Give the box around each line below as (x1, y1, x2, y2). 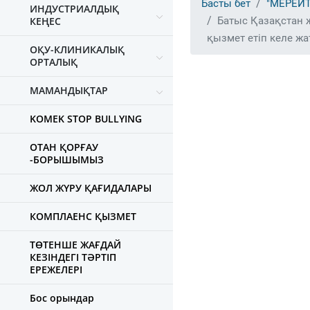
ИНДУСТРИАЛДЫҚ (30, 2, 119, 15)
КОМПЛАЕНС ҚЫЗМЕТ (30, 210, 136, 223)
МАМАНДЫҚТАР (30, 84, 108, 97)
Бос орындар (30, 291, 94, 304)
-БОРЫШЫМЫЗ (30, 153, 104, 166)
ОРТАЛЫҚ (30, 55, 77, 69)
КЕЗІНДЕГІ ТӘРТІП (30, 250, 116, 264)
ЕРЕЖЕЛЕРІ (30, 263, 82, 276)
